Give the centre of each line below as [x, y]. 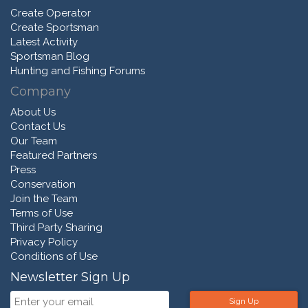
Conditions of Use [54, 256]
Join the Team [44, 199]
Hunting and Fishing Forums [78, 71]
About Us [33, 112]
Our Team [34, 141]
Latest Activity [44, 42]
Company [41, 91]
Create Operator [51, 13]
